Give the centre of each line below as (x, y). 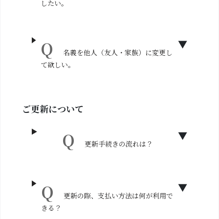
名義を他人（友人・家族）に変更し (118, 52)
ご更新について (53, 109)
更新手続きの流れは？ (119, 144)
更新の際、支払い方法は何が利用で (118, 196)
